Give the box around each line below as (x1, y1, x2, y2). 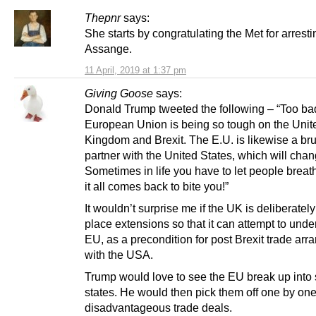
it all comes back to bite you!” (85, 179, 229, 193)
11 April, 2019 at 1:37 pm (85, 64, 186, 75)
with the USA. (85, 248, 153, 261)
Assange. (85, 42, 132, 55)
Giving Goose (85, 86, 153, 99)
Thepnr (85, 11, 121, 24)
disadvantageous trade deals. (85, 300, 232, 314)
